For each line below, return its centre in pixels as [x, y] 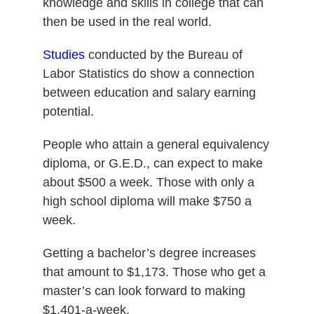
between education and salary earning [149, 92]
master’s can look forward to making [144, 291]
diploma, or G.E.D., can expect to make [152, 163]
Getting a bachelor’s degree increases [149, 253]
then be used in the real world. [127, 21]
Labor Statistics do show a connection [148, 73]
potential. [68, 111]
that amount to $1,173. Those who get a [154, 272]
